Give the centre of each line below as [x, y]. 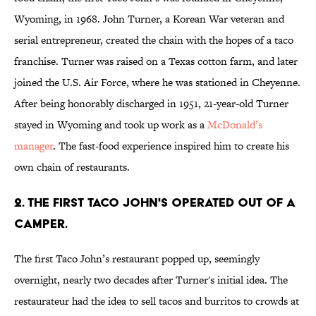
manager [34, 146]
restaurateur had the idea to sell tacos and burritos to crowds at [157, 301]
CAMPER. [41, 224]
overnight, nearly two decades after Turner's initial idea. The [151, 280]
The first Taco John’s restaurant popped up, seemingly [137, 259]
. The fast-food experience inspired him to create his [171, 146]
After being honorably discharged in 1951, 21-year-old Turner [151, 104]
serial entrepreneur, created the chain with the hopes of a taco [154, 40]
